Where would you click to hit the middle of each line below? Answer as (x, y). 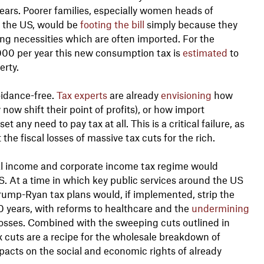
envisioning (186, 95)
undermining (220, 208)
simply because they (191, 24)
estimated (205, 52)
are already (134, 95)
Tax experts (82, 95)
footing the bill (112, 24)
